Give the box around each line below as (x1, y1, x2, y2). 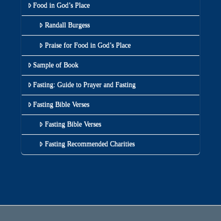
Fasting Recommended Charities (44, 140, 135, 148)
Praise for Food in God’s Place (44, 41, 131, 49)
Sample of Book (33, 61, 78, 69)
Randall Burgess (44, 21, 90, 29)
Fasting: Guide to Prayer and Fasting (33, 80, 136, 88)
